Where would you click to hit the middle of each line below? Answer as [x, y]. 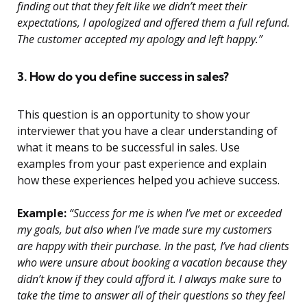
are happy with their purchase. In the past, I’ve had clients [153, 246]
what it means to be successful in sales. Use [128, 148]
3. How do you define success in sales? [123, 77]
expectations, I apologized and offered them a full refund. [153, 23]
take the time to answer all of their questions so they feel [151, 296]
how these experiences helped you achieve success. [148, 181]
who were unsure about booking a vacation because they [152, 263]
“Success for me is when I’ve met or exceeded [174, 213]
